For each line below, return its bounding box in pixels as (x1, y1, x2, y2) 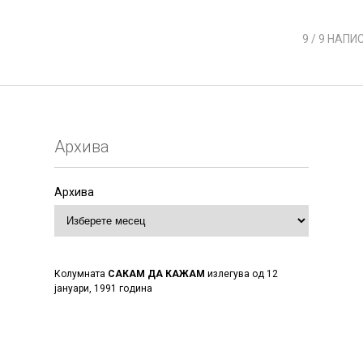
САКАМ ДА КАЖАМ (108, 268, 206, 280)
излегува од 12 (205, 268, 279, 280)
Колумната (54, 268, 109, 280)
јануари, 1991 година (54, 283, 153, 294)
